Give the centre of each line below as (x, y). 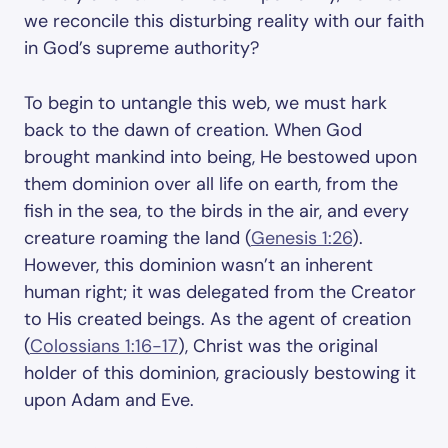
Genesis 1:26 (301, 238)
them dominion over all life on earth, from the (211, 184)
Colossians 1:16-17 (104, 346)
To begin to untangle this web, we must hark (205, 103)
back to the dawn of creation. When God (193, 130)
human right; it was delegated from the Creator (220, 292)
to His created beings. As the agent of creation (217, 319)
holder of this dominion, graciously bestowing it (220, 373)
